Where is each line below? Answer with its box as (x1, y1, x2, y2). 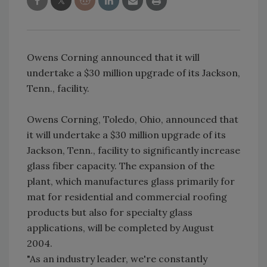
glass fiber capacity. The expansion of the (27, 160, 215, 172)
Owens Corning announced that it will (27, 51, 200, 64)
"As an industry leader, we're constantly (27, 253, 207, 265)
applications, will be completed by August (27, 222, 214, 234)
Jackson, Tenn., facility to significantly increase (27, 144, 240, 157)
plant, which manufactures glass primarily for (27, 175, 235, 188)
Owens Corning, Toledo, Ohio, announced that (27, 113, 238, 126)
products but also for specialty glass (27, 206, 193, 219)
